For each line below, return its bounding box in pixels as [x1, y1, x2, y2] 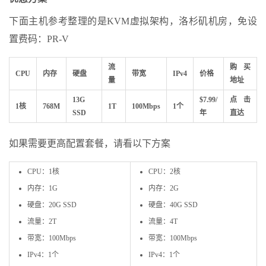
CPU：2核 [148, 167, 180, 176]
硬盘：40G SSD [148, 200, 198, 209]
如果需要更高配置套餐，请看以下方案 [9, 138, 170, 148]
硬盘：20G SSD [27, 200, 77, 209]
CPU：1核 [27, 167, 59, 176]
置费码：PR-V [9, 33, 69, 44]
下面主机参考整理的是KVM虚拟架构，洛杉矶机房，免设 [9, 15, 257, 26]
